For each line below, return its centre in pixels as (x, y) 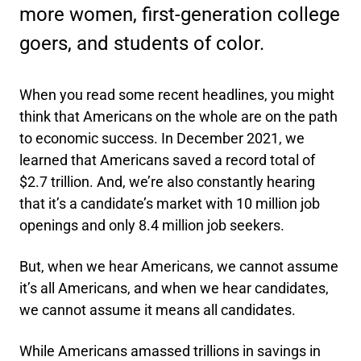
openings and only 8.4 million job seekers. (152, 225)
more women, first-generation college (180, 15)
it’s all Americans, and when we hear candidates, (174, 288)
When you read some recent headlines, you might (177, 95)
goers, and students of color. (142, 44)
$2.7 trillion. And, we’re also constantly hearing (167, 182)
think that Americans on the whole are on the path (178, 116)
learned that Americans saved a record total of (167, 160)
